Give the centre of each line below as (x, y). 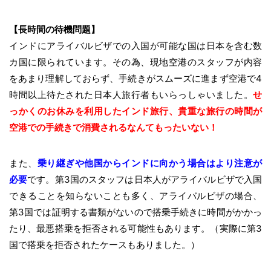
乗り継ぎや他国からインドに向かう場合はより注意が (149, 163)
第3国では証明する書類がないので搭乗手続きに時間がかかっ (135, 212)
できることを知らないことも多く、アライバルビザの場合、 (135, 196)
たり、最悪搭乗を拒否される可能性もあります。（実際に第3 (135, 229)
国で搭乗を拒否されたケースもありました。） (104, 245)
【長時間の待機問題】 (54, 30)
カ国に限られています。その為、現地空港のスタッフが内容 (135, 62)
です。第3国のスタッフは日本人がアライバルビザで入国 (145, 180)
